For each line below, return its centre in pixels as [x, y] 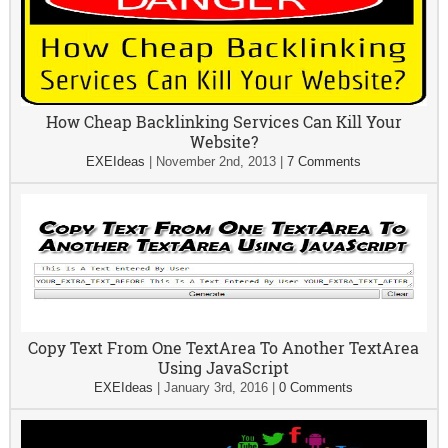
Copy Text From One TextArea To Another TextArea [224, 348]
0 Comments [316, 388]
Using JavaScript [224, 368]
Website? [223, 142]
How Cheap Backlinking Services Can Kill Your [223, 122]
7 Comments [324, 162]
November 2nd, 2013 [216, 162]
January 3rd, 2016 [216, 388]
